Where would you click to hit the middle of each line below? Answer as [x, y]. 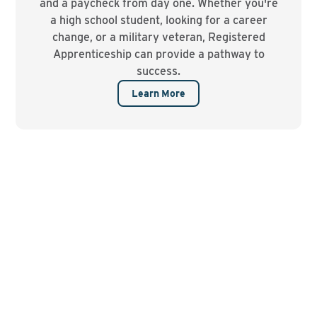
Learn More [158, 93]
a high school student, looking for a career [158, 20]
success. [158, 71]
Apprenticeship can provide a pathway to [158, 54]
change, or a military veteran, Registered [158, 37]
